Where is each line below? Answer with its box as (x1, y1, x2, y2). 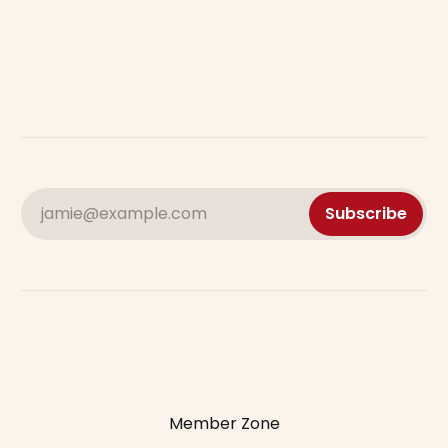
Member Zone (168, 412, 280, 435)
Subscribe (325, 202, 408, 226)
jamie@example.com (40, 202, 207, 226)
